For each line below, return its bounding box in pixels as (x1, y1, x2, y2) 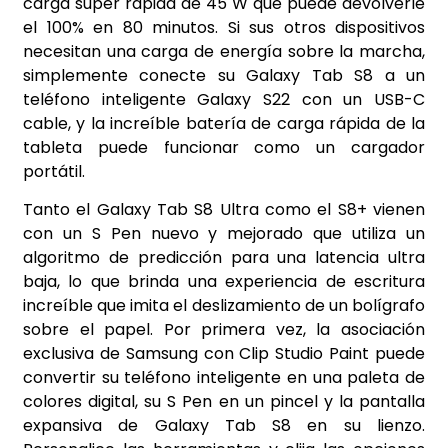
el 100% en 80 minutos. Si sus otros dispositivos (23, 15, 425, 39)
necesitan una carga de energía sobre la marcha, (23, 39, 425, 63)
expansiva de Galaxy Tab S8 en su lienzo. (23, 414, 425, 438)
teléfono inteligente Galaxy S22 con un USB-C (23, 87, 425, 111)
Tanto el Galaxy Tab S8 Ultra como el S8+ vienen (23, 198, 425, 222)
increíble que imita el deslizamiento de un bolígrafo (23, 294, 425, 318)
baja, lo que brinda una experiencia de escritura (23, 270, 425, 294)
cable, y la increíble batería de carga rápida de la (23, 111, 425, 135)
